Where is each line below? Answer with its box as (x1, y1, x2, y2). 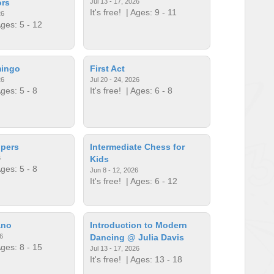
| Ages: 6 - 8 (121, 85, 173, 95)
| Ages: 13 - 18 (121, 254, 183, 264)
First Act (90, 63, 125, 73)
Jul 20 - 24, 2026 (90, 75, 140, 83)
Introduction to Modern (90, 220, 188, 230)
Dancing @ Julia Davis (90, 232, 185, 242)
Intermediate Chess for (90, 141, 185, 152)
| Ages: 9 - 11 (121, 7, 177, 17)
